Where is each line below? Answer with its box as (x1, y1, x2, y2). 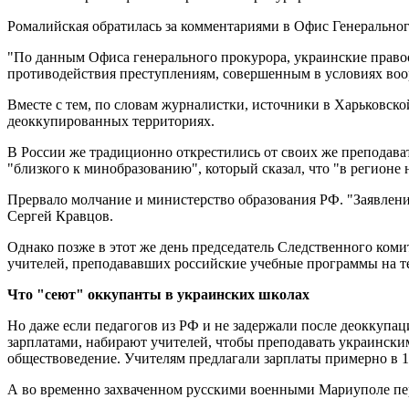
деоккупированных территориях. (7, 112, 215, 129)
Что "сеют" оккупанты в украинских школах (7, 286, 309, 302)
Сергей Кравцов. (7, 207, 113, 224)
